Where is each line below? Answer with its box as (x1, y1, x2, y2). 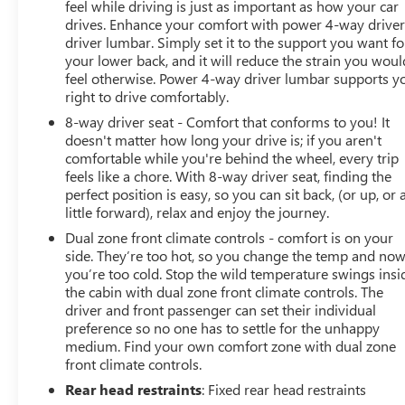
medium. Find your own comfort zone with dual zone (65, 335, 397, 355)
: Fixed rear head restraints (202, 379, 367, 399)
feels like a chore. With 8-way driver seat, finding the (65, 165, 392, 185)
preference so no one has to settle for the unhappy (65, 317, 381, 337)
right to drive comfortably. (65, 86, 230, 106)
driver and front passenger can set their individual (65, 299, 377, 319)
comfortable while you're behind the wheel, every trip (65, 147, 400, 167)
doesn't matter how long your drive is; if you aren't (65, 129, 382, 149)
